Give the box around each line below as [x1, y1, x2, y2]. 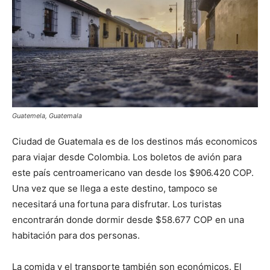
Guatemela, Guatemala [12, 111, 82, 121]
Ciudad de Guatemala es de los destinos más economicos [12, 136, 257, 148]
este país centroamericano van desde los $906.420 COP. [12, 167, 254, 179]
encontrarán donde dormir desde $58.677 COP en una [12, 214, 244, 226]
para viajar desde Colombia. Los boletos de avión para [12, 151, 242, 163]
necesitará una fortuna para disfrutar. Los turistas [12, 198, 222, 210]
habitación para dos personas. [12, 230, 140, 242]
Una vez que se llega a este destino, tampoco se [12, 183, 218, 195]
